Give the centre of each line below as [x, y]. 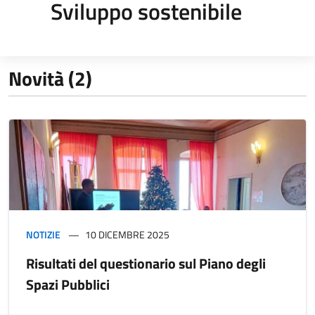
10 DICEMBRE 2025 [127, 234]
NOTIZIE [43, 234]
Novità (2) [50, 78]
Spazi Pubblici [68, 284]
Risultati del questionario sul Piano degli [146, 263]
